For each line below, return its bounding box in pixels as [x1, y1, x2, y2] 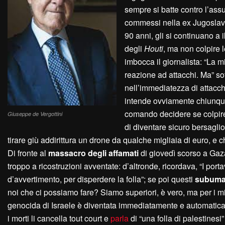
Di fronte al [8, 147, 48, 159]
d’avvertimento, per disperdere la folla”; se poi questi [8, 173, 195, 185]
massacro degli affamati [48, 147, 139, 159]
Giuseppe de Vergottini [8, 110, 62, 118]
